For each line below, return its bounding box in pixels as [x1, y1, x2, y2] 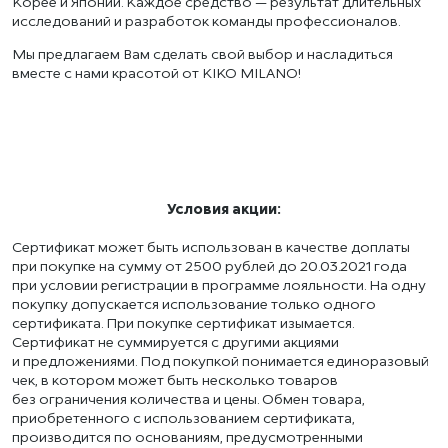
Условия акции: [167, 200, 281, 218]
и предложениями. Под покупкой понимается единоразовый [12, 351, 429, 369]
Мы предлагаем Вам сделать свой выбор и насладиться [12, 44, 393, 62]
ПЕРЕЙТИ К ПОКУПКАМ [24, 96, 192, 114]
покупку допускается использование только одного [12, 294, 376, 312]
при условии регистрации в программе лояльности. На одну [12, 275, 426, 293]
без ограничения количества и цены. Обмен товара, [12, 389, 365, 407]
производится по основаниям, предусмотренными [12, 427, 363, 445]
